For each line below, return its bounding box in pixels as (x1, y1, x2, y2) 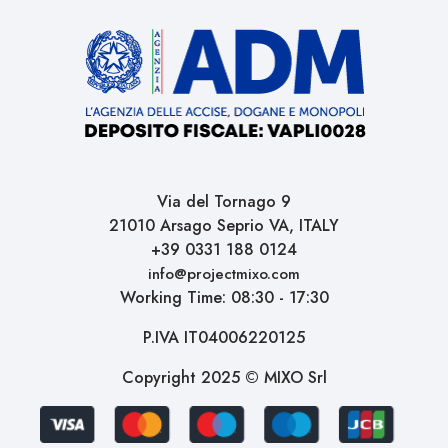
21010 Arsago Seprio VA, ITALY (109, 214, 339, 238)
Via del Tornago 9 (157, 190, 291, 214)
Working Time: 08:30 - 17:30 (119, 286, 329, 310)
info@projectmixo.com (148, 263, 300, 286)
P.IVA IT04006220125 (143, 326, 305, 350)
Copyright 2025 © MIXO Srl (121, 366, 327, 390)
